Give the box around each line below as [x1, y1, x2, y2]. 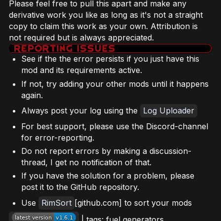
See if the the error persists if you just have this [21, 54, 199, 64]
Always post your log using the [21, 106, 140, 116]
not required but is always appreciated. [9, 32, 154, 42]
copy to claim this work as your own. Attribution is [9, 21, 198, 31]
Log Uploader [143, 106, 194, 116]
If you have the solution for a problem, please [21, 171, 194, 181]
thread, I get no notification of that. [21, 157, 151, 167]
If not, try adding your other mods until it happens [21, 78, 209, 89]
